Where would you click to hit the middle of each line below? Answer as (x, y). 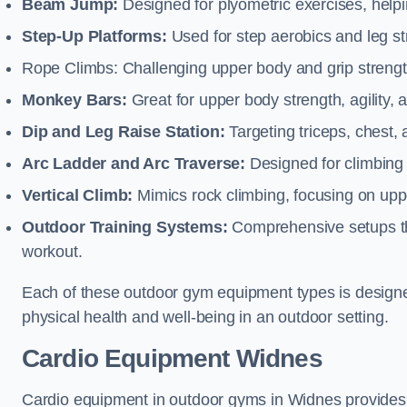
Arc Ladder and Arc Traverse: (136, 164)
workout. (52, 252)
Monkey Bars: (74, 100)
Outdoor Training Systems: (127, 227)
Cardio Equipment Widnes (172, 358)
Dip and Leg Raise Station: (124, 132)
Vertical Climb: (78, 195)
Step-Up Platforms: (94, 36)
